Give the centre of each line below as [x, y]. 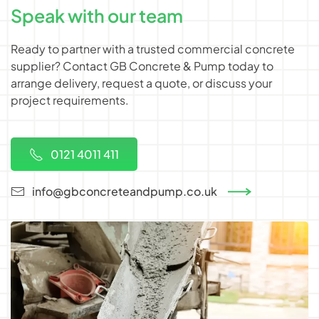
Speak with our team [97, 16]
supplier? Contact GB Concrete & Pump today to [142, 66]
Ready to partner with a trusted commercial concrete [153, 49]
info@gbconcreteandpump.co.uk [125, 191]
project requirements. [70, 100]
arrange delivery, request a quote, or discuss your [141, 83]
